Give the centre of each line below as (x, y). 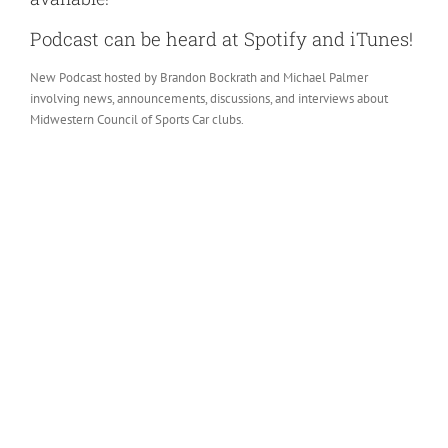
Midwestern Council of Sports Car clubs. (136, 119)
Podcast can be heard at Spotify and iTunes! (221, 38)
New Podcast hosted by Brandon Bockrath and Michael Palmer (198, 77)
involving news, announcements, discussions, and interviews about (208, 98)
